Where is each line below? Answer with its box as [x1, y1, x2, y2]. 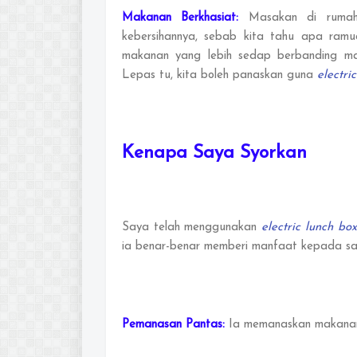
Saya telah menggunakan [122, 221, 262, 233]
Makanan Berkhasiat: [122, 11, 249, 24]
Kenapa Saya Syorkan [122, 143, 307, 163]
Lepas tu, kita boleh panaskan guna [122, 69, 317, 81]
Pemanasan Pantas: [122, 318, 225, 331]
